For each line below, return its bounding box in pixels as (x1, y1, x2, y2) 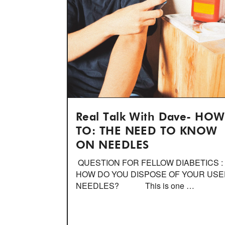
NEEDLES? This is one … (76, 180, 194, 191)
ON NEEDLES (76, 140, 149, 151)
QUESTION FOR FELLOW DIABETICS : (76, 157, 223, 168)
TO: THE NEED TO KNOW (76, 126, 217, 137)
